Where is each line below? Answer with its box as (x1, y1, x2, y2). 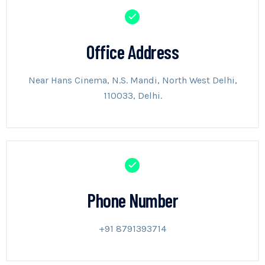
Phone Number (87, 188, 178, 211)
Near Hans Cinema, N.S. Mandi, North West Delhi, (28, 74, 237, 86)
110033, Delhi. (103, 89, 162, 101)
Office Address (86, 40, 179, 63)
